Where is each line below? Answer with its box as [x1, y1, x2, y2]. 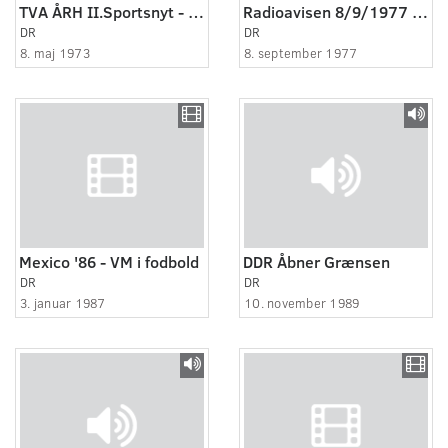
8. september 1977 [244, 43, 358, 62]
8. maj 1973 [20, 43, 90, 62]
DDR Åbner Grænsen [243, 250, 390, 272]
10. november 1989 [244, 293, 360, 312]
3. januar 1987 [20, 293, 106, 312]
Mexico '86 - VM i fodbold [19, 250, 199, 272]
